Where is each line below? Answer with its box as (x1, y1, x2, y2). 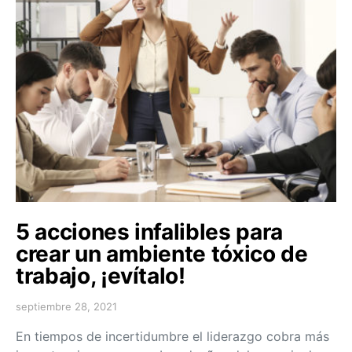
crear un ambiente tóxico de (16, 240, 308, 267)
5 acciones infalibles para (16, 218, 283, 245)
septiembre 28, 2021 (16, 299, 117, 313)
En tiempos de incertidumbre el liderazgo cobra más (16, 328, 329, 344)
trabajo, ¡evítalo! (16, 262, 185, 289)
